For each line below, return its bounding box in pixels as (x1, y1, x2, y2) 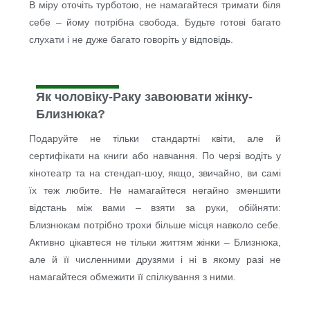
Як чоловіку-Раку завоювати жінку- (36, 90, 253, 104)
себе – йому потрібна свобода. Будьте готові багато (29, 17, 281, 28)
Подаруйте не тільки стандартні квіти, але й (29, 133, 281, 145)
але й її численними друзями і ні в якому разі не (29, 254, 281, 266)
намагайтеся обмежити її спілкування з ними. (29, 271, 237, 283)
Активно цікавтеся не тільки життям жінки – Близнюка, (29, 237, 281, 248)
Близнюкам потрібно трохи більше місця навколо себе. (29, 219, 281, 231)
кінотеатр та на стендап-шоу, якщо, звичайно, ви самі (29, 167, 281, 179)
